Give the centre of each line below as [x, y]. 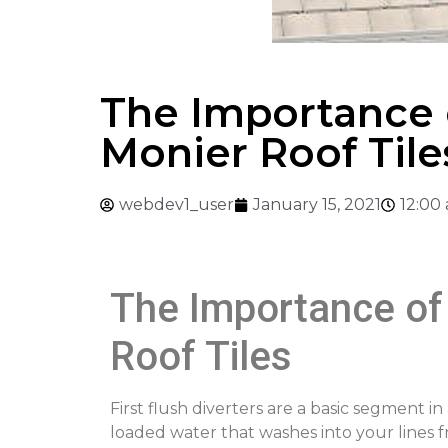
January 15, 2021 [317, 204]
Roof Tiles [201, 357]
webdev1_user [176, 204]
